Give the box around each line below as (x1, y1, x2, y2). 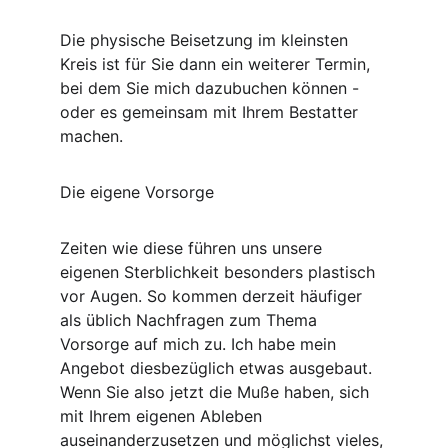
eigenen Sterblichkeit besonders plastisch (60, 262, 380, 282)
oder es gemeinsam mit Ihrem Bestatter (60, 102, 363, 122)
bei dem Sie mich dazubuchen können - (60, 78, 364, 98)
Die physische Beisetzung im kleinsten (60, 30, 353, 50)
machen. (60, 126, 128, 146)
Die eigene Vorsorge (60, 182, 214, 202)
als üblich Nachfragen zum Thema (60, 310, 322, 330)
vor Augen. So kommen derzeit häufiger (60, 286, 367, 306)
